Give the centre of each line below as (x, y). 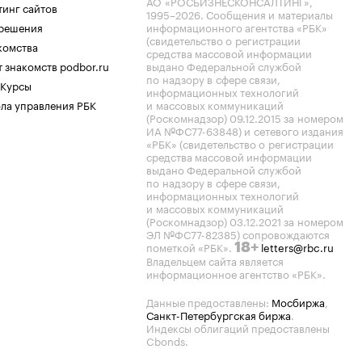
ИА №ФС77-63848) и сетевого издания (245, 130)
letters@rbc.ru (297, 246)
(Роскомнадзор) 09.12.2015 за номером (245, 117)
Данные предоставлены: (209, 301)
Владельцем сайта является (215, 260)
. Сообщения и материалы (267, 14)
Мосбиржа (298, 301)
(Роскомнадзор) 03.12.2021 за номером (245, 221)
